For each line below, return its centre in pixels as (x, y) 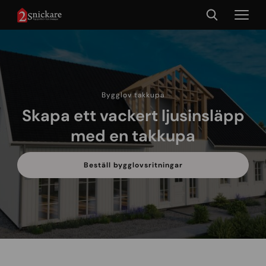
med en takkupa (133, 136)
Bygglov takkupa (133, 95)
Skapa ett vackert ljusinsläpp (133, 116)
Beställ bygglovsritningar (133, 165)
